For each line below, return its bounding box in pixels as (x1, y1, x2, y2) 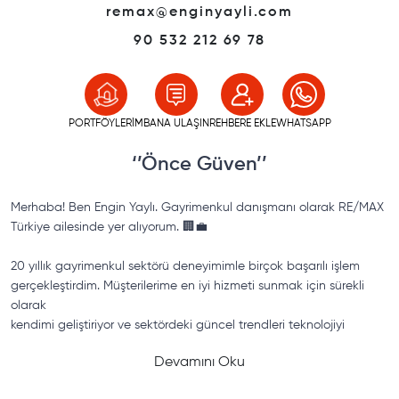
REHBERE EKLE (208, 118, 276, 129)
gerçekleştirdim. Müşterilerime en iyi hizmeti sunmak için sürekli (11, 280, 364, 292)
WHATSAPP (275, 118, 331, 129)
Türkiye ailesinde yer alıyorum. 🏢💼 (11, 221, 208, 233)
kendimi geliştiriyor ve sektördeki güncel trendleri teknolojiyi (11, 319, 345, 331)
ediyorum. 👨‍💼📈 (11, 358, 107, 370)
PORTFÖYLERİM (68, 118, 143, 129)
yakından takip (11, 338, 97, 351)
